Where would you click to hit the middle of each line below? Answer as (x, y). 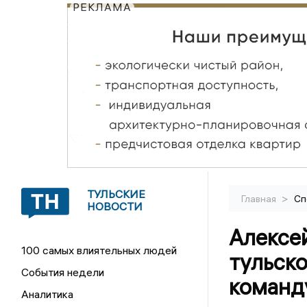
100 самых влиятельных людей (99, 250)
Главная (259, 199)
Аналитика (48, 294)
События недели (63, 272)
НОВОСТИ (115, 206)
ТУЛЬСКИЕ (116, 194)
